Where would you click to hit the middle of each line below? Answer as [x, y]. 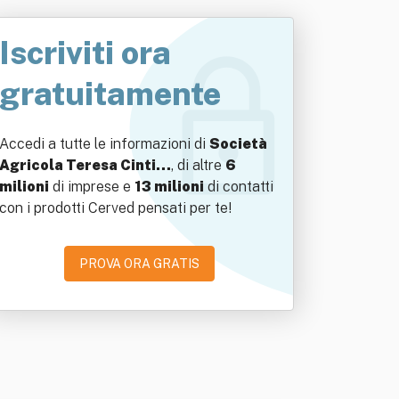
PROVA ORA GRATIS [139, 264]
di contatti [239, 187]
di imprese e [92, 187]
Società [238, 144]
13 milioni [169, 187]
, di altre [198, 165]
